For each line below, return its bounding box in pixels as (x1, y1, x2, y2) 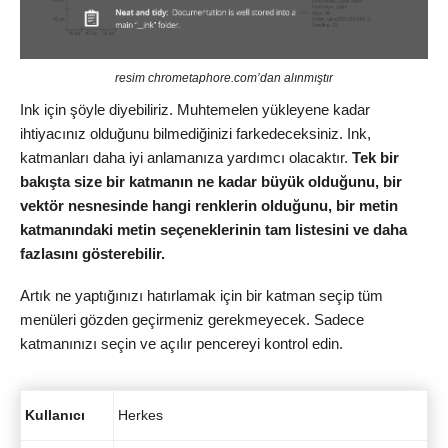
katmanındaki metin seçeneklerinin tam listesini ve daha (20, 220, 407, 238)
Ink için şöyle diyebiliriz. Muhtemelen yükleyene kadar (20, 100, 370, 118)
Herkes (118, 406, 163, 423)
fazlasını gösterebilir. (20, 244, 165, 262)
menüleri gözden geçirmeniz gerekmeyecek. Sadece (20, 311, 364, 329)
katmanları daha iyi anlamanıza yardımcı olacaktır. (20, 148, 352, 166)
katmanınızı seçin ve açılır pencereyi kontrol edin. (20, 335, 343, 353)
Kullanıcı (25, 406, 85, 423)
